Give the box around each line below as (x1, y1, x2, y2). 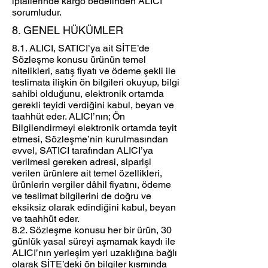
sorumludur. (12, 7, 62, 19)
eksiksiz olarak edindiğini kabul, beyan (12, 202, 176, 214)
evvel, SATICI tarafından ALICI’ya (12, 145, 153, 157)
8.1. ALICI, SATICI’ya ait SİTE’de (12, 42, 150, 54)
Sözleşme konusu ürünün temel (12, 54, 146, 66)
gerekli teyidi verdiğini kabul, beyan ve (12, 99, 174, 111)
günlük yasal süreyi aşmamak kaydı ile (12, 236, 175, 248)
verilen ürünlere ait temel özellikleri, (12, 167, 162, 179)
